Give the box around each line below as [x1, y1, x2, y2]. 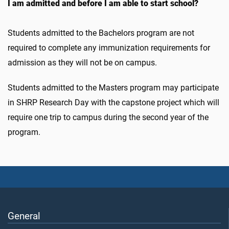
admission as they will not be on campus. [8, 58, 159, 67]
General [8, 210, 40, 222]
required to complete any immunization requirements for [8, 43, 210, 53]
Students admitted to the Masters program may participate [8, 83, 219, 93]
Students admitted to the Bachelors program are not [8, 28, 194, 38]
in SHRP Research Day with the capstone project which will [8, 98, 219, 107]
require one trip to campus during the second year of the [8, 112, 209, 122]
